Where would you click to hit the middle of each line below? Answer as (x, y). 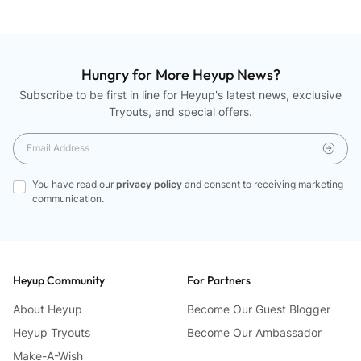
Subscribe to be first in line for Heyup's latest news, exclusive (180, 94)
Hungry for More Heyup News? (180, 74)
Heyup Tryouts (52, 332)
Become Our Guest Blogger (259, 309)
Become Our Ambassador (254, 332)
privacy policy (149, 184)
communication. (68, 198)
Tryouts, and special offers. (180, 111)
